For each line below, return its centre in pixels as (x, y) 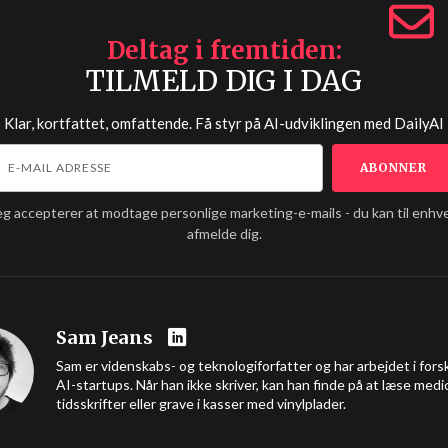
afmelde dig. (224, 233)
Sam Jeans (104, 337)
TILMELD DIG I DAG (224, 81)
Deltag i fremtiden (221, 50)
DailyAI (419, 123)
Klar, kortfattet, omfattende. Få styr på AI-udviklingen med (199, 123)
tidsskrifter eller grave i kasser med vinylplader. (201, 403)
